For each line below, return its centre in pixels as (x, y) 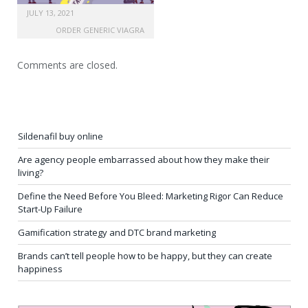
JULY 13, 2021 (51, 12)
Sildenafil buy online (60, 136)
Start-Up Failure (50, 209)
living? (31, 172)
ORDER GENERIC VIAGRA (100, 30)
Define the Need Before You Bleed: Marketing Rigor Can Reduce (151, 196)
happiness (40, 268)
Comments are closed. (67, 65)
